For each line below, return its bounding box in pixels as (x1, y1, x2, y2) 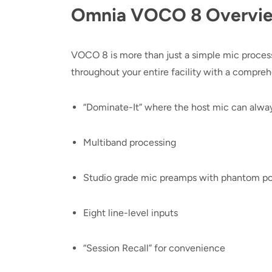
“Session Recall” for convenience (83, 242, 225, 254)
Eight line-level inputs (83, 207, 178, 219)
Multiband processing (83, 137, 176, 148)
